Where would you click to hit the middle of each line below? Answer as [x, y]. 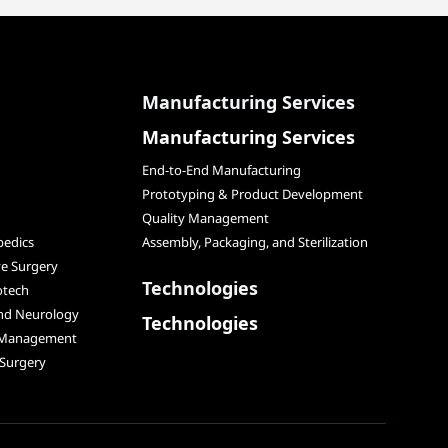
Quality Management [205, 218]
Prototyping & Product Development [252, 194]
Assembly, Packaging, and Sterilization [255, 242]
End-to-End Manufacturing [221, 170]
